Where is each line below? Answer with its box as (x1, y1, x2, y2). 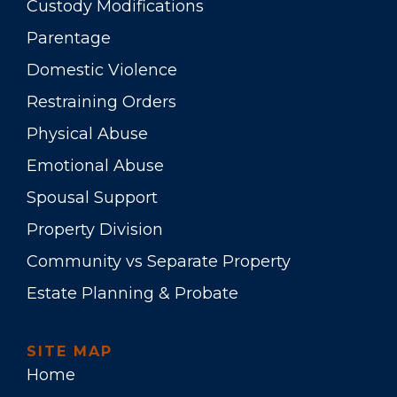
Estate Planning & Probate (27, 283, 238, 303)
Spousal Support (27, 187, 158, 207)
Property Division (27, 219, 163, 239)
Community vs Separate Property (27, 251, 291, 271)
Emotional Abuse (27, 155, 164, 175)
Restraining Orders (27, 91, 176, 112)
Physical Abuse (27, 123, 148, 144)
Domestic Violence (27, 59, 177, 80)
